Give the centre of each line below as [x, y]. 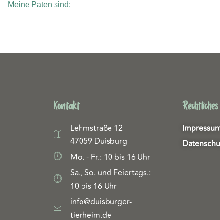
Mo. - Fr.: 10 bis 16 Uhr [110, 157]
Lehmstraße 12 [97, 128]
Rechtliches [200, 106]
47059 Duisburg [99, 142]
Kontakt [66, 106]
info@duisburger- [101, 202]
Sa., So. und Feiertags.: [111, 173]
